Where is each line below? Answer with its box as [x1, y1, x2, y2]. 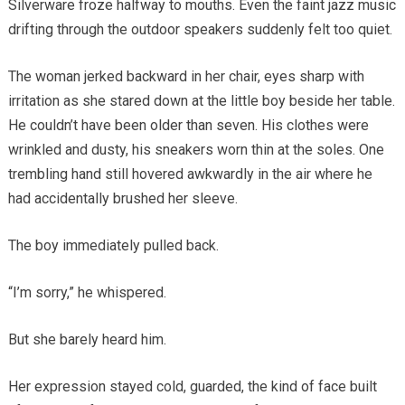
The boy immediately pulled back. [7, 236, 219, 254]
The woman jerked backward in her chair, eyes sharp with [7, 67, 364, 85]
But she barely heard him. [7, 330, 166, 348]
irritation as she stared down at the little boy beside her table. [7, 91, 395, 109]
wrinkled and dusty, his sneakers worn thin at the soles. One [7, 140, 384, 158]
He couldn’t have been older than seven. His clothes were [7, 116, 369, 134]
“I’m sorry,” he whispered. [7, 283, 166, 301]
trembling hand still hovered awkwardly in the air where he [7, 165, 372, 183]
